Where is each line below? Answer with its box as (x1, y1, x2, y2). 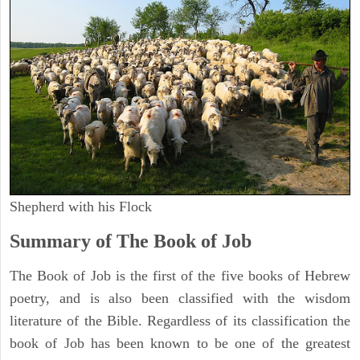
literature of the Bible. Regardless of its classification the (10, 312, 350, 329)
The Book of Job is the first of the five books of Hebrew (10, 267, 350, 284)
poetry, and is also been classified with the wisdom (10, 289, 350, 306)
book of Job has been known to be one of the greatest (10, 334, 350, 351)
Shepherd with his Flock (10, 198, 152, 215)
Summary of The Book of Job (10, 230, 252, 252)
